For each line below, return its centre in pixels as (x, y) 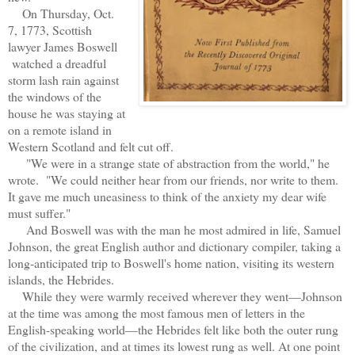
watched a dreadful (57, 63)
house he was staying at (67, 113)
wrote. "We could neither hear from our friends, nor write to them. (173, 179)
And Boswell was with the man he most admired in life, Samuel (174, 229)
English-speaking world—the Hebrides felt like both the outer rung (173, 329)
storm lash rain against (63, 79)
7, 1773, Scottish (50, 29)
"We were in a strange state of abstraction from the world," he (169, 162)
